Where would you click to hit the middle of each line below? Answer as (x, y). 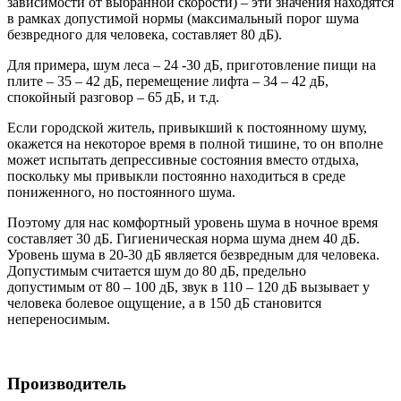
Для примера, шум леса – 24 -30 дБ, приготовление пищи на (192, 64)
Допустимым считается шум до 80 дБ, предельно (157, 270)
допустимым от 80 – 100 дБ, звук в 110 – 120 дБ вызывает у (188, 286)
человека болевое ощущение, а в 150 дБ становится (164, 303)
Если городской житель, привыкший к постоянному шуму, (187, 127)
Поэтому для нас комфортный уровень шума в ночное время (192, 222)
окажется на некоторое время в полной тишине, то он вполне (195, 143)
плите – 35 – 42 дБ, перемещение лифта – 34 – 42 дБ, (168, 81)
